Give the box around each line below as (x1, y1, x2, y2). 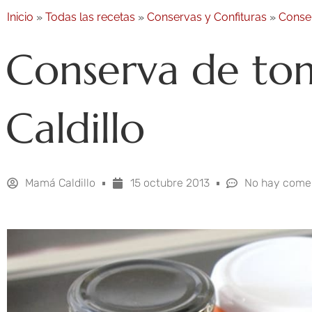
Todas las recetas (45, 10, 135, 24)
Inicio (7, 10, 33, 24)
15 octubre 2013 (130, 176, 210, 190)
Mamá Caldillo (25, 176, 95, 190)
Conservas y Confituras (147, 10, 267, 24)
